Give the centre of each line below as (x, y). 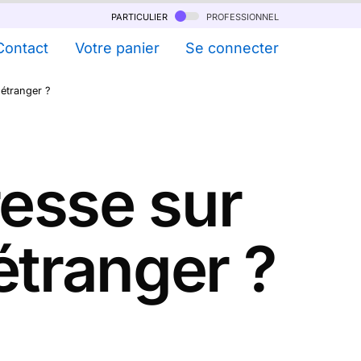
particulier (141, 16)
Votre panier (117, 48)
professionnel (241, 16)
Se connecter (232, 48)
